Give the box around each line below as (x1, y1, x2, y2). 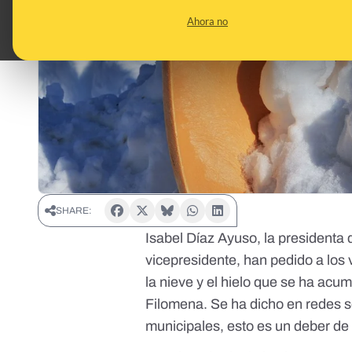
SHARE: (56, 205, 92, 217)
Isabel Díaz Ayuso (145, 230, 258, 247)
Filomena (145, 296, 204, 313)
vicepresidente (145, 252, 237, 269)
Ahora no (187, 15, 228, 27)
